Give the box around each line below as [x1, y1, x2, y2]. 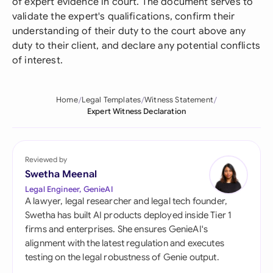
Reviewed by [25, 155, 67, 164]
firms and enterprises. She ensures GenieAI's [25, 224, 208, 235]
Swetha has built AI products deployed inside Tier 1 [25, 210, 232, 221]
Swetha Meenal [25, 168, 97, 180]
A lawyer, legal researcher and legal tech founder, [25, 196, 228, 207]
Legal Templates [81, 95, 141, 105]
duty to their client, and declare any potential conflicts [12, 40, 261, 52]
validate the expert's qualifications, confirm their [12, 10, 235, 23]
